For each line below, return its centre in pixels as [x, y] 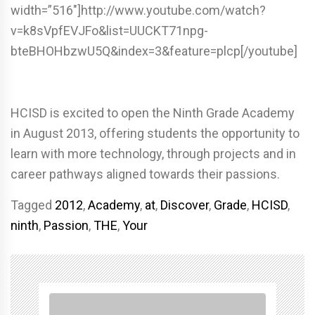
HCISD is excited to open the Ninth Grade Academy [153, 113]
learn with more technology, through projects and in [153, 154]
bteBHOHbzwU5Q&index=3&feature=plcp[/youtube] [154, 51]
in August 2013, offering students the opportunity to [155, 134]
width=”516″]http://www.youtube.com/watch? [138, 11]
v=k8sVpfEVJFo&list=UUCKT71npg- [109, 31]
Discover [185, 205]
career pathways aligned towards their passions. [145, 174]
